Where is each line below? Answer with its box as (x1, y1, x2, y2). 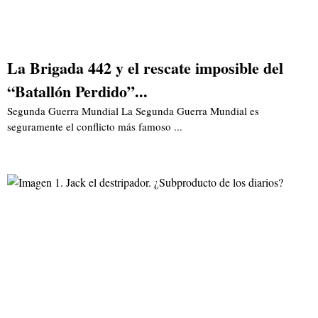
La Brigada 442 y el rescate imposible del (7, 56, 283, 80)
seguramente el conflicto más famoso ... (7, 119, 182, 134)
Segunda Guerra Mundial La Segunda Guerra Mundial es (7, 104, 259, 119)
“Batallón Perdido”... (7, 79, 148, 104)
